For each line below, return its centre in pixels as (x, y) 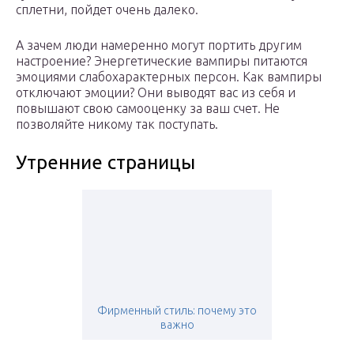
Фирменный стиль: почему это (177, 311)
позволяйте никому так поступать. (117, 124)
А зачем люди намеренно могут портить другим (159, 45)
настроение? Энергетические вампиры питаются (162, 61)
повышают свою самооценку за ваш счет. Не (148, 109)
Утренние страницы (105, 163)
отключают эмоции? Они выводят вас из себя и (156, 93)
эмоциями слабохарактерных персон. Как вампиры (169, 77)
